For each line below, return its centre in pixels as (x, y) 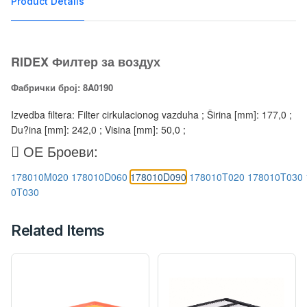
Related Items (58, 230)
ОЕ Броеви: (59, 151)
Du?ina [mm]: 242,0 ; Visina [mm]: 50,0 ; (98, 129)
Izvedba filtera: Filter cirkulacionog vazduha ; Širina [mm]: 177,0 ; (151, 114)
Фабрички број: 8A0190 (62, 87)
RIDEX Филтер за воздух (86, 61)
